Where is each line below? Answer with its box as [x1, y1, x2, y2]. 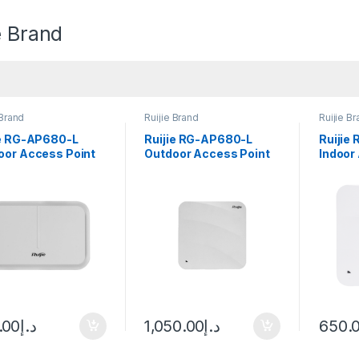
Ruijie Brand [144, 111, 199, 123]
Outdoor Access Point [144, 147, 270, 161]
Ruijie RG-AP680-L [144, 132, 253, 147]
